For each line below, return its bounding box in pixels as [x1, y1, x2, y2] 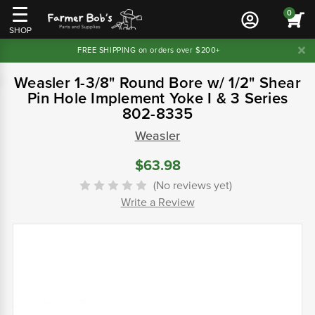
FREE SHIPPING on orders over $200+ [77, 46, 220, 55]
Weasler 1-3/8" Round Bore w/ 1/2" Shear [14, 74, 301, 92]
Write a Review [120, 195, 195, 210]
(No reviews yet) [153, 179, 232, 193]
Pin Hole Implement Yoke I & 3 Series [27, 89, 288, 108]
